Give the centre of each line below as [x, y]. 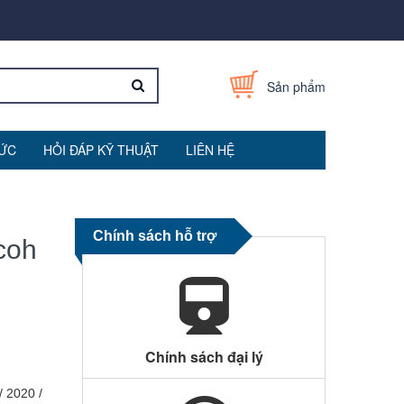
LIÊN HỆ [210, 150]
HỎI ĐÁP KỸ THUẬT [101, 150]
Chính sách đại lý [204, 357]
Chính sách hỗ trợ [155, 236]
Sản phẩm [296, 87]
